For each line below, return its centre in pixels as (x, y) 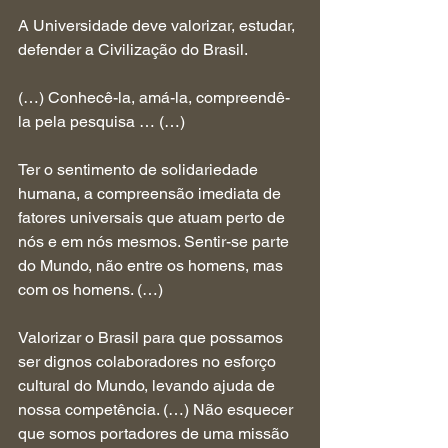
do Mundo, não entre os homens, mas (152, 265)
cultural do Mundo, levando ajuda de (148, 385)
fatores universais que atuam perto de (153, 217)
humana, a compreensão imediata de (151, 193)
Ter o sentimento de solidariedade (140, 169)
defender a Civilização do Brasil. (133, 49)
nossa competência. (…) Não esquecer (157, 409)
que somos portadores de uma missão (155, 433)
